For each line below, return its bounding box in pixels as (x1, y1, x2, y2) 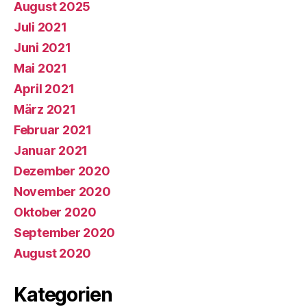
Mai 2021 (14, 60, 67, 75)
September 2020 (14, 225, 116, 240)
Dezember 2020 (14, 163, 110, 178)
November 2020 (14, 184, 111, 199)
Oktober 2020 (14, 204, 97, 219)
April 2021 (14, 81, 75, 96)
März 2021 (14, 101, 76, 116)
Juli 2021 (14, 19, 67, 34)
